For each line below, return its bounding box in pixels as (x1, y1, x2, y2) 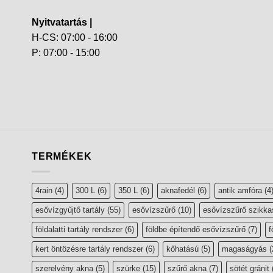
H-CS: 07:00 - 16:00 (32, 32, 118, 43)
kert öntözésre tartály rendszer (35, 244, 143, 253)
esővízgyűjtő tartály (35, 205, 105, 214)
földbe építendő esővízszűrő (146, 225, 246, 234)
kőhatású (166, 244, 199, 253)
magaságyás (222, 244, 267, 253)
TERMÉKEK (32, 151, 92, 162)
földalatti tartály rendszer (35, 225, 122, 234)
